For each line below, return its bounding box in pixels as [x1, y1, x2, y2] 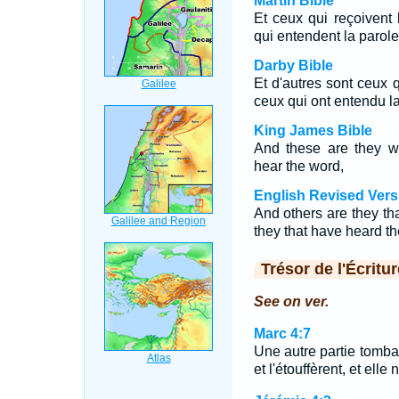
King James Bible [253, 123, 372, 138]
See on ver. [253, 294, 329, 309]
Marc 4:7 [253, 326, 311, 341]
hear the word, [253, 159, 344, 174]
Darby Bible [253, 58, 333, 73]
